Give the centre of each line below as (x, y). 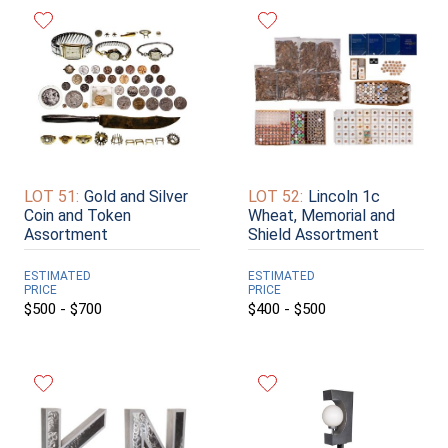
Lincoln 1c (344, 197)
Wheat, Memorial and (321, 216)
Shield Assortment (313, 235)
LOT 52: (275, 197)
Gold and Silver (136, 197)
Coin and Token (77, 216)
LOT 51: (51, 197)
